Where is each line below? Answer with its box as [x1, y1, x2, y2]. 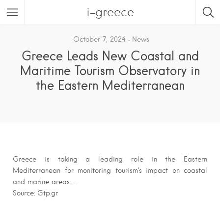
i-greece [86, 5, 134, 19]
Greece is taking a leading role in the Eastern [13, 155, 207, 163]
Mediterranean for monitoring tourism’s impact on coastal [13, 166, 207, 174]
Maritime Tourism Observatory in [20, 63, 200, 78]
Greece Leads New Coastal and [21, 48, 199, 63]
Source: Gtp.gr [13, 189, 58, 197]
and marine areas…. [13, 178, 75, 186]
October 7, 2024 [73, 35, 126, 44]
